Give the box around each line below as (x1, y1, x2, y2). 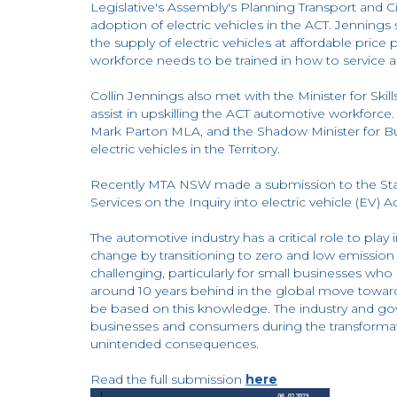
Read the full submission (90, 371, 245, 387)
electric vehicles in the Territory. (90, 141, 280, 157)
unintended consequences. (90, 336, 259, 352)
